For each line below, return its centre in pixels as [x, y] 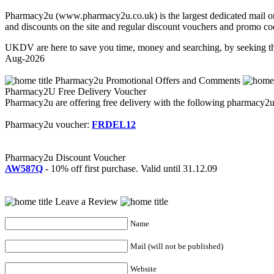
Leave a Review [87, 201]
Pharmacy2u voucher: [48, 124]
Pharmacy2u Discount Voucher [65, 157]
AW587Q [24, 168]
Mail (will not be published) [177, 246]
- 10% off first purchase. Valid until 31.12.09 [130, 168]
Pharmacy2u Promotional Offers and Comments [148, 80]
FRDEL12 [114, 124]
